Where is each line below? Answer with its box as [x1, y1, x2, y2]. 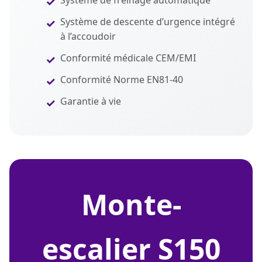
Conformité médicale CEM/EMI [60, 51, 196, 64]
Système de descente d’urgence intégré [60, 15, 235, 28]
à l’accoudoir [60, 30, 116, 43]
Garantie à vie [60, 95, 121, 108]
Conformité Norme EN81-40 [60, 73, 183, 86]
